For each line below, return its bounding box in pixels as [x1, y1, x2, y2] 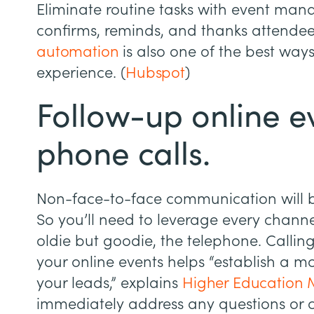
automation [36, 42, 119, 61]
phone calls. [36, 135, 219, 173]
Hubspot [125, 63, 185, 82]
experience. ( [36, 63, 125, 82]
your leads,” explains [36, 273, 182, 292]
